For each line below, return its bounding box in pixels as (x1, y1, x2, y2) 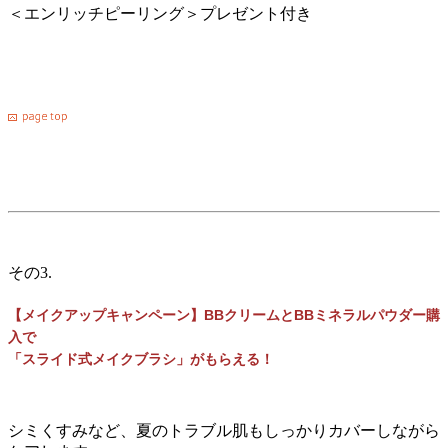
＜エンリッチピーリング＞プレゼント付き (8, 4, 312, 22)
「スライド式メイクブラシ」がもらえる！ (8, 350, 274, 367)
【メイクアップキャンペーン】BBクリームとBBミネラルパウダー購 (8, 306, 440, 323)
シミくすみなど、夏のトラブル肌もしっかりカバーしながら (8, 422, 440, 440)
